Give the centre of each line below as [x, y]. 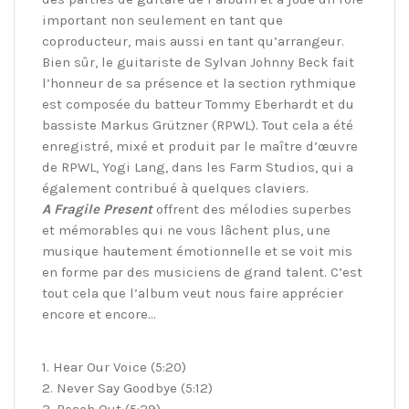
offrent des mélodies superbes [252, 210]
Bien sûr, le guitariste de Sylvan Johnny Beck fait [198, 63]
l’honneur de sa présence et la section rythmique [199, 84]
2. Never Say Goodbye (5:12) [127, 388]
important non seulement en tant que [163, 21]
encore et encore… [99, 315]
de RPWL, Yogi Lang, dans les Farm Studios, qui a [198, 168]
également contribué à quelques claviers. [175, 189]
